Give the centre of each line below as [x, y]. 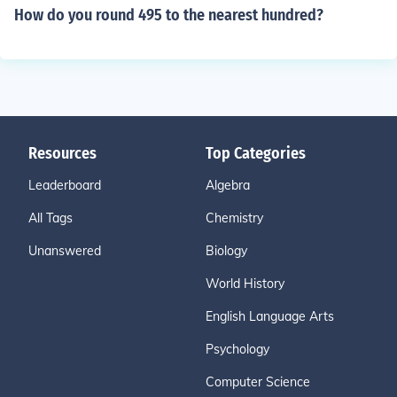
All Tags [51, 218]
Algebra [228, 185]
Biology [226, 251]
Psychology [237, 349]
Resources [62, 153]
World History [245, 284]
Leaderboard [65, 185]
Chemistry [234, 218]
